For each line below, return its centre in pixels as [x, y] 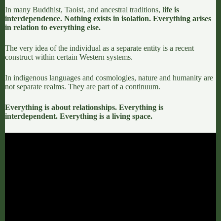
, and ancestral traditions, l [124, 9]
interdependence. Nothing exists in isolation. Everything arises [108, 18]
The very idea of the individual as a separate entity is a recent [99, 48]
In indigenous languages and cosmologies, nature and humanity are [109, 77]
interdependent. [31, 116]
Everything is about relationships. [61, 107]
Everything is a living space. [106, 116]
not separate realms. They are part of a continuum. [83, 86]
